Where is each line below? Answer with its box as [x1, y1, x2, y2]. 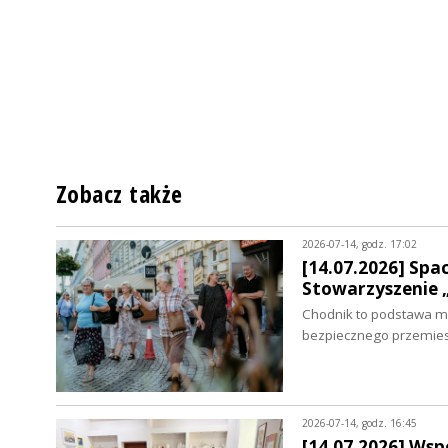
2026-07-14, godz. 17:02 [301, 237, 417, 252]
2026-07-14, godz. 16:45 [301, 416, 417, 431]
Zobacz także [56, 178, 183, 211]
